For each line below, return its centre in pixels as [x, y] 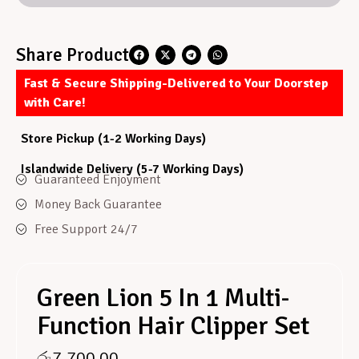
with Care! [55, 102]
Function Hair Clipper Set [173, 325]
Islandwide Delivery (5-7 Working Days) [132, 169]
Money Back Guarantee [98, 204]
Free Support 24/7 [86, 229]
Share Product [73, 55]
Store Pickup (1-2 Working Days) [113, 138]
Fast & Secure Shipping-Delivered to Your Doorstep [176, 83]
